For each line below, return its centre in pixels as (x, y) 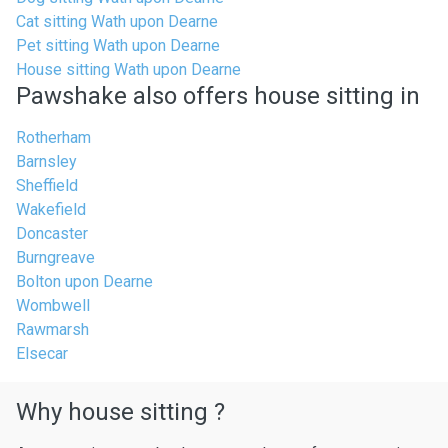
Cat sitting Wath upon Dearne (117, 21)
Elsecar (42, 353)
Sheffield (47, 185)
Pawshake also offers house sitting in (218, 96)
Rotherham (53, 137)
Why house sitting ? (120, 412)
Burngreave (55, 257)
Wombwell (53, 305)
